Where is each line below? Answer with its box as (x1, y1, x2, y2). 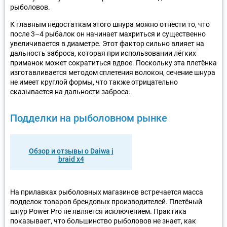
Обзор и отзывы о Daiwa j (28, 146, 113, 155)
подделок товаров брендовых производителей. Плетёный (10, 197, 202, 206)
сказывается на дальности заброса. (10, 87, 131, 96)
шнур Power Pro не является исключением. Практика (10, 207, 186, 215)
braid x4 (58, 155, 84, 163)
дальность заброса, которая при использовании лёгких (10, 49, 196, 57)
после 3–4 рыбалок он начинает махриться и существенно (10, 29, 206, 38)
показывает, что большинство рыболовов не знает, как (10, 216, 196, 225)
